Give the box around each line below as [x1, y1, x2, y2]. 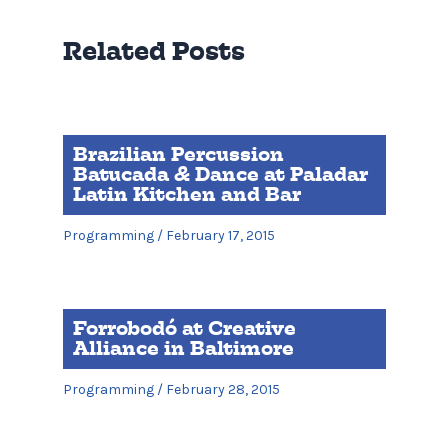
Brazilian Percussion [72, 141, 284, 169]
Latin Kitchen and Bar [72, 181, 301, 209]
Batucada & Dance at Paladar [72, 161, 368, 189]
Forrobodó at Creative [72, 315, 296, 343]
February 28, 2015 [165, 381, 280, 399]
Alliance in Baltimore [72, 335, 294, 363]
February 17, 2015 [165, 227, 275, 245]
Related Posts [62, 32, 245, 69]
